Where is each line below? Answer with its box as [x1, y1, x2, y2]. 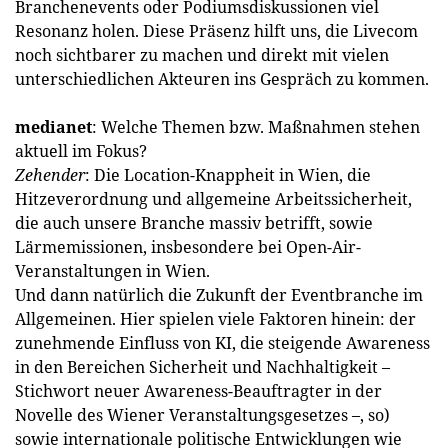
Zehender [15, 164, 85, 186]
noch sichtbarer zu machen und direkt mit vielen [15, 44, 389, 66]
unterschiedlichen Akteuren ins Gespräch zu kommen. [15, 68, 429, 90]
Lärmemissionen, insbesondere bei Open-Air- [15, 236, 361, 258]
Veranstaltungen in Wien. [15, 260, 210, 282]
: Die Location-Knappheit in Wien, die [85, 164, 371, 186]
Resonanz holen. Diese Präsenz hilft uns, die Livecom [15, 20, 418, 42]
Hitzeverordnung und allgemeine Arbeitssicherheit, [15, 188, 412, 210]
